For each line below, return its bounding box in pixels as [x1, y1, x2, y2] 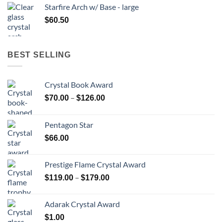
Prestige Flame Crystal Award [45, 160, 146, 169]
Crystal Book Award [45, 80, 113, 90]
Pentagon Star [45, 120, 93, 130]
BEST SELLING [7, 50, 71, 59]
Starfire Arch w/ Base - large [45, 1, 139, 11]
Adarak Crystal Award [45, 199, 120, 209]
